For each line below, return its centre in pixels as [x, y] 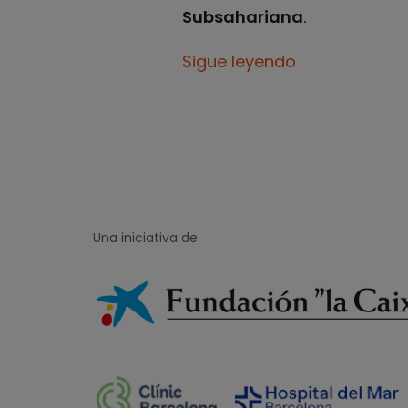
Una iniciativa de [145, 238]
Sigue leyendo [239, 61]
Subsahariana [242, 17]
